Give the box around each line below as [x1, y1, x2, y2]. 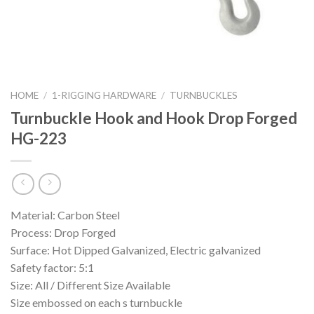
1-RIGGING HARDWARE [52, 90, 157, 101]
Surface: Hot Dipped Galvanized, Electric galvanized [11, 243, 261, 257]
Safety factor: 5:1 [11, 261, 94, 275]
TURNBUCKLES [170, 90, 238, 101]
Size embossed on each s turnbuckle [11, 296, 182, 310]
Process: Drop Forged [11, 226, 116, 240]
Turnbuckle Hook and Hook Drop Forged [11, 108, 297, 128]
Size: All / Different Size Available [11, 278, 170, 292]
